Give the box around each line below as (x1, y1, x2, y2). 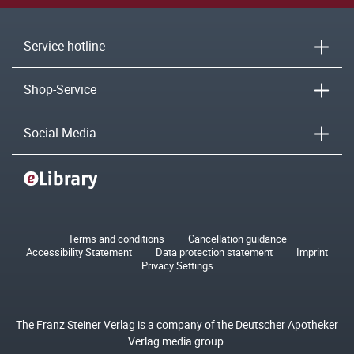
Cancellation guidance (187, 232, 287, 246)
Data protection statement (156, 245, 273, 259)
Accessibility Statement (26, 245, 132, 259)
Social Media (24, 124, 96, 141)
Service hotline (24, 37, 105, 55)
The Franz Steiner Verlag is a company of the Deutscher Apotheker (16, 317, 338, 332)
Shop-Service (24, 81, 96, 98)
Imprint (296, 245, 328, 259)
